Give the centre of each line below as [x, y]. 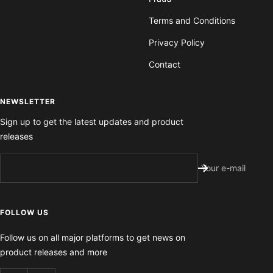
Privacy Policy [177, 43]
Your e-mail [223, 168]
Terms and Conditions [192, 21]
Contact [165, 65]
